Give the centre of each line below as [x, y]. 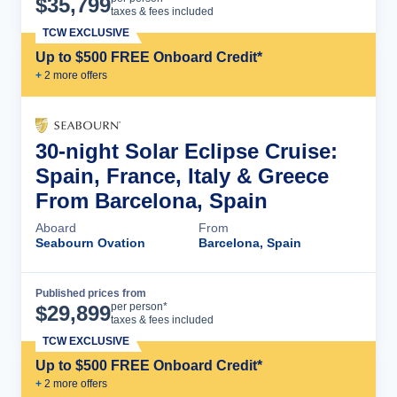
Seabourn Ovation [90, 243]
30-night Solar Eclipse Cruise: [187, 151]
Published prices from [91, 293]
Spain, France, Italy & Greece [182, 176]
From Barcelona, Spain [152, 201]
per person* [139, 307]
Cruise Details [297, 307]
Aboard [56, 228]
